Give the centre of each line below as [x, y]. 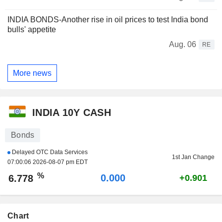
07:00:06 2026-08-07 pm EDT [48, 162]
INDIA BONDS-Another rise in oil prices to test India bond [108, 20]
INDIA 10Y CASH [72, 112]
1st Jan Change [193, 157]
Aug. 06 [183, 45]
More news [32, 73]
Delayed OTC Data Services [49, 152]
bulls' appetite [32, 30]
